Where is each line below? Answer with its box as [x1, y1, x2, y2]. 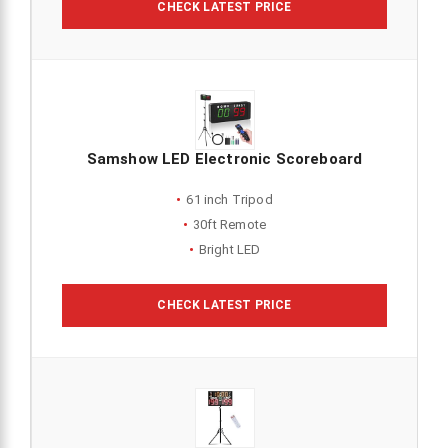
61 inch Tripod [186, 191, 273, 207]
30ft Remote [193, 216, 267, 232]
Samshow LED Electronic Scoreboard [86, 149, 363, 168]
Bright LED [198, 241, 261, 257]
